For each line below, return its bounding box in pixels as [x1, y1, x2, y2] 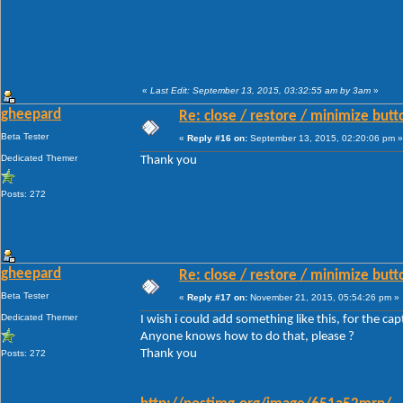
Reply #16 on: [187, 132, 247, 143]
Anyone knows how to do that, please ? [140, 329, 354, 344]
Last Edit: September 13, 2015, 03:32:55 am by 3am [150, 85, 371, 95]
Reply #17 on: [187, 291, 247, 302]
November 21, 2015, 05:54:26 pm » [247, 291, 399, 302]
